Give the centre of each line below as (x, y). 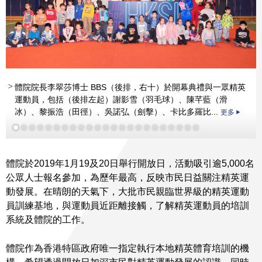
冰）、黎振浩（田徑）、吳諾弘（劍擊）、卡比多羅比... (118, 112)
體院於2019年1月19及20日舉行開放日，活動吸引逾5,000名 (130, 163)
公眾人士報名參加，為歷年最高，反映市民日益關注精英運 (127, 177)
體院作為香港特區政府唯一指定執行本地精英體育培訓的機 (127, 248)
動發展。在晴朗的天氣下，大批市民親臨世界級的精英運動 (127, 191)
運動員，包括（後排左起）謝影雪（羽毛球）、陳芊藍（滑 (121, 100)
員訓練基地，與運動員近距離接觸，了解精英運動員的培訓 (127, 205)
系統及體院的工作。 (48, 219)
